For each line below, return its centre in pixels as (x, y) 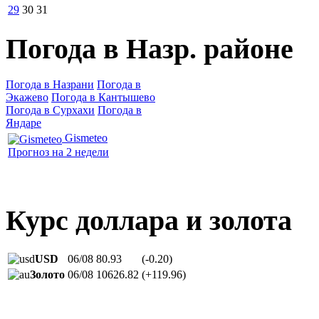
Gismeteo (86, 138)
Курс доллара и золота (149, 221)
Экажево (27, 98)
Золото (47, 274)
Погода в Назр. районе (150, 48)
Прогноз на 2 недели (58, 152)
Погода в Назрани (50, 85)
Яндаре (23, 123)
